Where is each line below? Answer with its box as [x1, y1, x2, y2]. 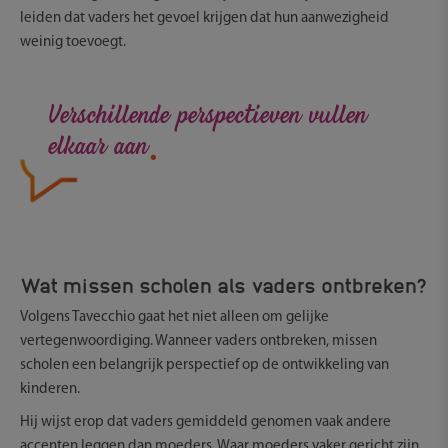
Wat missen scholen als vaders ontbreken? [20, 271, 427, 296]
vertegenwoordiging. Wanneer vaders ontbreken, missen [20, 333, 377, 349]
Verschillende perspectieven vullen [48, 105, 366, 132]
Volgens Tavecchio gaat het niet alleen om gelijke [20, 309, 329, 325]
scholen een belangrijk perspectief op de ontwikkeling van [20, 357, 389, 373]
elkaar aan [48, 136, 147, 163]
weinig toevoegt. [20, 34, 126, 50]
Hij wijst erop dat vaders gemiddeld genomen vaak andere [20, 414, 391, 430]
